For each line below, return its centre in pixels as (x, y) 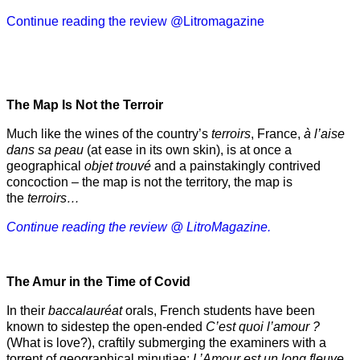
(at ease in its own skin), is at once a (188, 149)
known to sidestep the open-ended (106, 326)
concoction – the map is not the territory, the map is (149, 182)
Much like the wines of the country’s (109, 133)
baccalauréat (85, 310)
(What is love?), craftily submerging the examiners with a (166, 342)
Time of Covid (148, 281)
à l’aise (324, 133)
